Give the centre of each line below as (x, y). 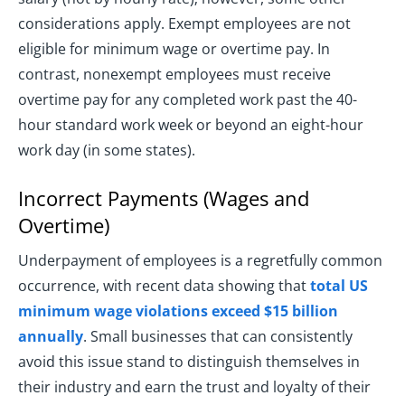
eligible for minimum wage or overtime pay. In (174, 49)
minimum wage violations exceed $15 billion (178, 311)
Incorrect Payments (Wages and (164, 198)
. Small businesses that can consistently (218, 337)
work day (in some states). (107, 151)
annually (51, 337)
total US (339, 286)
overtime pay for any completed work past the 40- (188, 100)
